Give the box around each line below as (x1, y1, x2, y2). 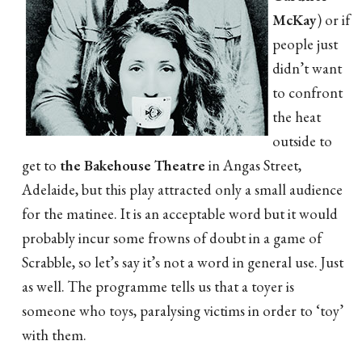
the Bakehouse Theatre (60, 155, 205, 175)
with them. (22, 325, 93, 344)
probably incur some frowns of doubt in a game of (22, 228, 322, 247)
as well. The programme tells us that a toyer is (22, 276, 294, 296)
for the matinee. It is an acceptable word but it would (22, 204, 338, 223)
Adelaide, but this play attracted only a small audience (22, 179, 343, 199)
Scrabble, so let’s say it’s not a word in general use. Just (22, 252, 343, 271)
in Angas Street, (205, 155, 301, 175)
